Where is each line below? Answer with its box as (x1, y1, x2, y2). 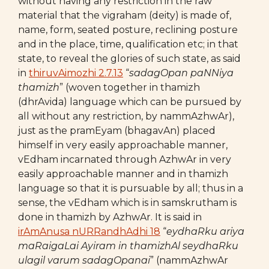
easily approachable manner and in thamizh (18, 168, 228, 180)
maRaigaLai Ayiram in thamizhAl (18, 240, 180, 252)
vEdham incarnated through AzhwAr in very (18, 154, 231, 165)
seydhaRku (183, 240, 238, 252)
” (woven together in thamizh (59, 82, 200, 93)
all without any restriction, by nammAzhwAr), (18, 110, 234, 122)
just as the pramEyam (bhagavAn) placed (18, 125, 216, 136)
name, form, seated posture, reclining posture (18, 24, 238, 35)
